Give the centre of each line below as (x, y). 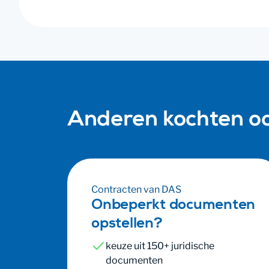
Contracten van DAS (136, 189)
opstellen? (127, 225)
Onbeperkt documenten (174, 206)
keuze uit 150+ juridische (160, 246)
